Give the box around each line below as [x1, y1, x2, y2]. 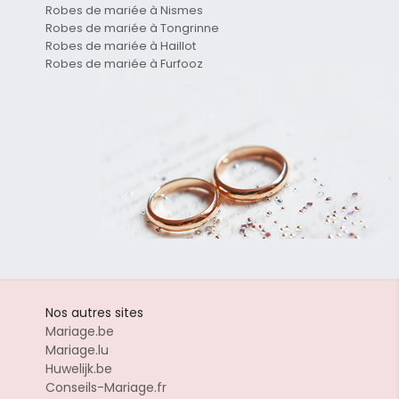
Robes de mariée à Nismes [45, 2, 203, 20]
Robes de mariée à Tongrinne [45, 20, 219, 37]
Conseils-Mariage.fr [45, 379, 167, 397]
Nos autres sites [45, 304, 143, 322]
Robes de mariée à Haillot [45, 37, 196, 55]
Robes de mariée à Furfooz [45, 55, 203, 73]
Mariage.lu [45, 341, 109, 360]
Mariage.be [45, 322, 114, 341]
